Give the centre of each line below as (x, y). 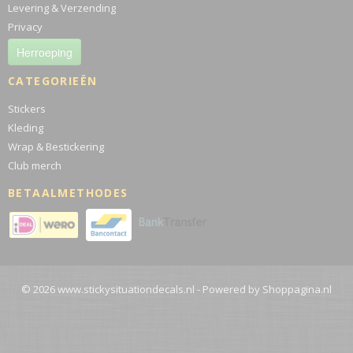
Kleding (26, 128)
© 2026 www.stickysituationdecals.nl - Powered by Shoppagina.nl (176, 289)
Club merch (35, 165)
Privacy (25, 27)
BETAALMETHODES (68, 193)
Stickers (27, 109)
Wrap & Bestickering (56, 147)
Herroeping (45, 52)
